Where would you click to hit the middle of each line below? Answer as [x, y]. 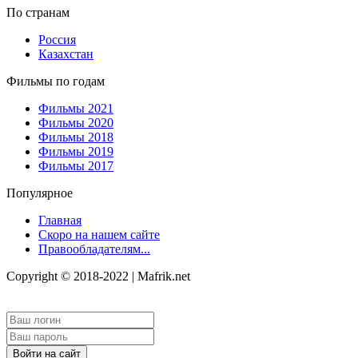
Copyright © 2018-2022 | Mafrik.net [98, 276]
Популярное [40, 193]
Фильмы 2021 [76, 108]
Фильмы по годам [56, 81]
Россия [57, 39]
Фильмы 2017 [76, 165]
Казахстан [66, 54]
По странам [38, 12]
